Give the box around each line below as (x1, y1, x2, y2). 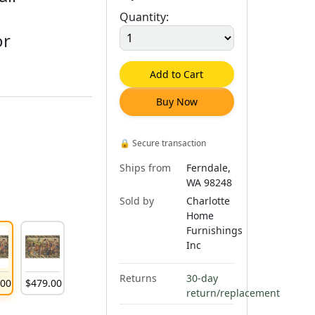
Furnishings (186, 223, 243, 237)
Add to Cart (150, 67, 204, 81)
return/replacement (186, 285, 280, 300)
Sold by (119, 193, 154, 207)
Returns (119, 271, 157, 285)
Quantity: (119, 8, 169, 25)
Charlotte (186, 193, 230, 207)
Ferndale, (186, 160, 231, 174)
